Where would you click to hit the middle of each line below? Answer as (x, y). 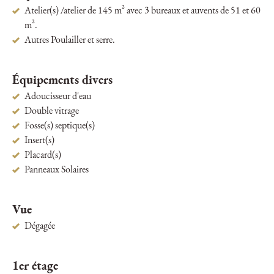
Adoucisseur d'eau (58, 97)
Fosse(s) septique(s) (60, 126)
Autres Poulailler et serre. (70, 41)
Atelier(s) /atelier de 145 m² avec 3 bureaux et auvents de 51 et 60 (143, 11)
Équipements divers (62, 81)
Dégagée (40, 227)
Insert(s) (39, 141)
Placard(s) (43, 156)
